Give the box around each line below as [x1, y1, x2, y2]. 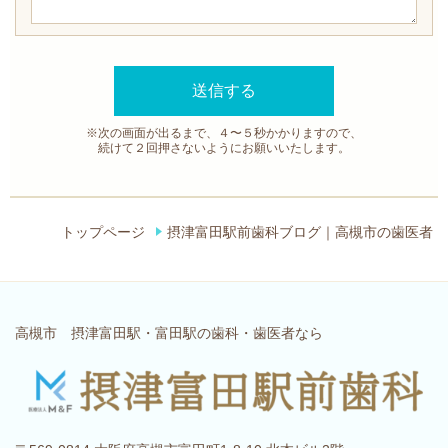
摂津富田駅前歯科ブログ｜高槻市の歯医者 [167, 224, 433, 242]
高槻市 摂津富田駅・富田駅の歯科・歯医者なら [15, 325, 323, 342]
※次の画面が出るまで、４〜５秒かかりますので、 [86, 125, 362, 140]
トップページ [60, 224, 145, 242]
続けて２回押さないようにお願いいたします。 [98, 140, 350, 155]
